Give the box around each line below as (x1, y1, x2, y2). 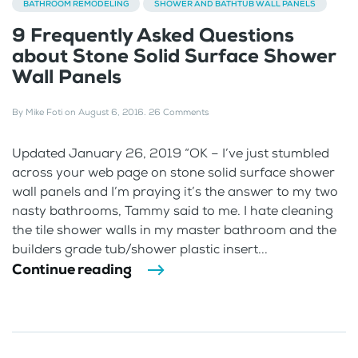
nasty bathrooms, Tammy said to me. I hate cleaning (12, 201, 333, 219)
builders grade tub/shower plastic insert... (12, 240, 268, 257)
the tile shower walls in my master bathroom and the (12, 221, 336, 238)
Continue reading (12, 259, 132, 279)
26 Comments (149, 105, 209, 118)
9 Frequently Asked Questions (12, 22, 294, 48)
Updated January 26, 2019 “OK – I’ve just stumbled (12, 144, 329, 161)
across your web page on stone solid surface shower (12, 163, 335, 181)
